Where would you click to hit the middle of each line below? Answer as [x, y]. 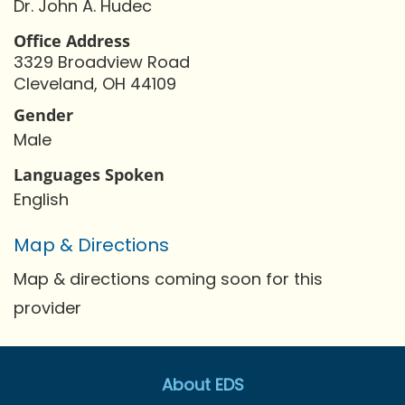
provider [47, 307]
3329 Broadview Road [102, 61]
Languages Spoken [89, 174]
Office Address [72, 40]
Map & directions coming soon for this [168, 278]
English [41, 199]
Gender [43, 114]
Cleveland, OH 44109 [95, 83]
